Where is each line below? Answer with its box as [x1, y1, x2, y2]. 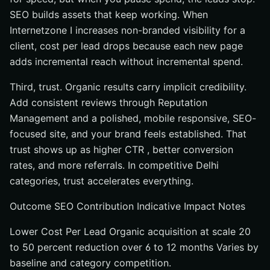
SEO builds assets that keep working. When [10, 8, 208, 20]
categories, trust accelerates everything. [10, 175, 193, 187]
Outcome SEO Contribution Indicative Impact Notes [10, 200, 245, 212]
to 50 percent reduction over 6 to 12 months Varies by [10, 241, 259, 253]
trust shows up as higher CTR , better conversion [10, 143, 233, 155]
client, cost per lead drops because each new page [10, 40, 243, 52]
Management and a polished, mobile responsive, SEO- [10, 112, 256, 124]
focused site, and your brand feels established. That [10, 128, 246, 140]
